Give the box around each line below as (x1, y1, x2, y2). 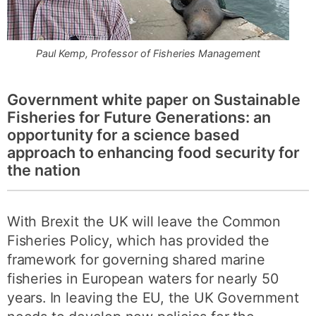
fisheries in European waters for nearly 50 (7, 270, 279, 287)
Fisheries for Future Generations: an (7, 108, 271, 126)
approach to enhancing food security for (7, 143, 300, 162)
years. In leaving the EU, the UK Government (7, 289, 299, 306)
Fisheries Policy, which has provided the (7, 232, 270, 249)
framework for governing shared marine (7, 251, 265, 268)
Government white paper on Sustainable (7, 90, 300, 109)
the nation (7, 161, 80, 179)
